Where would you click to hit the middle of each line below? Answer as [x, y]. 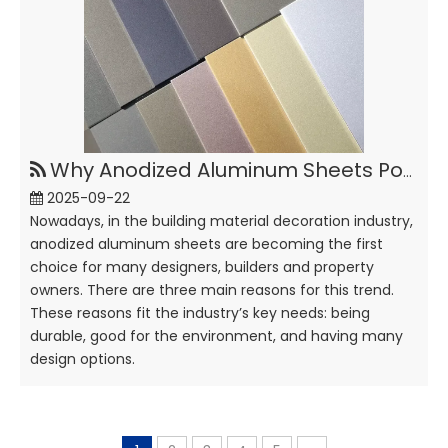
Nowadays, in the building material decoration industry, [221, 221]
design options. [82, 359]
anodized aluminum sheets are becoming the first [206, 244]
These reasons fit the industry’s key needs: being [200, 313]
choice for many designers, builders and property [202, 267]
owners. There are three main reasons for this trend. [212, 290]
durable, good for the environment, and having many [216, 336]
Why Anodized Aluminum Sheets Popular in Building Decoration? [226, 170]
